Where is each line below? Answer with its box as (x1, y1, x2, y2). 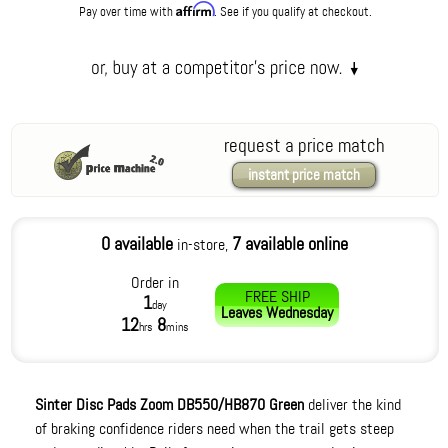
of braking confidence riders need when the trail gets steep (35, 418, 395, 439)
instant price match (248, 165, 361, 185)
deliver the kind (304, 394, 402, 415)
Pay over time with (78, 3, 176, 20)
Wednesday (262, 302, 334, 323)
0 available (101, 232, 174, 256)
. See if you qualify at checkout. (213, 3, 372, 20)
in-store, (173, 234, 233, 255)
